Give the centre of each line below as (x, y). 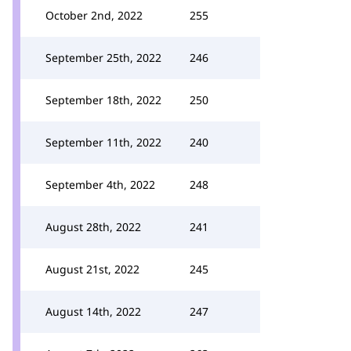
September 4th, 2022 (100, 185)
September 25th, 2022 (103, 58)
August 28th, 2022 (93, 227)
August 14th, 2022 (93, 311)
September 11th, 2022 (103, 142)
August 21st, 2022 (92, 269)
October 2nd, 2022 (94, 15)
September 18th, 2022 (103, 100)
